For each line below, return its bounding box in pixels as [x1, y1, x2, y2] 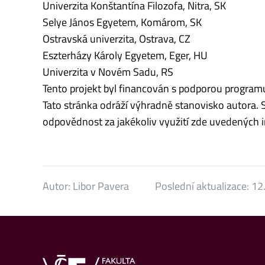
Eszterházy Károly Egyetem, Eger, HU [43, 47, 208, 64]
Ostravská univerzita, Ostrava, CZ [43, 31, 190, 47]
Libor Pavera [73, 178, 129, 195]
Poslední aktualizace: [155, 178, 251, 195]
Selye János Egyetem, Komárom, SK [43, 14, 202, 31]
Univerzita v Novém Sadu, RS [43, 64, 173, 80]
